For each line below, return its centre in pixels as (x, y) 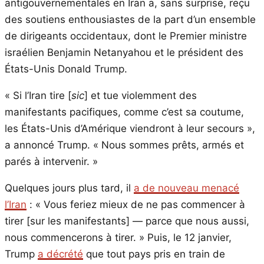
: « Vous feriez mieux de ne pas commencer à (136, 205)
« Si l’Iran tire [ (38, 96)
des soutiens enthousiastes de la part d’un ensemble (130, 20)
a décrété (60, 254)
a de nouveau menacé (187, 188)
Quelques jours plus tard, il (69, 188)
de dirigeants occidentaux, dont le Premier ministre (126, 36)
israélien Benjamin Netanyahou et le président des (124, 53)
